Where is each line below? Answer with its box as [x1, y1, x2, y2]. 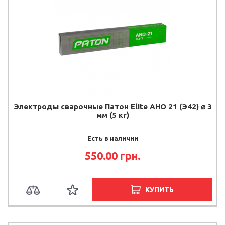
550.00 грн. [85, 149, 140, 162]
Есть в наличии [87, 134, 138, 142]
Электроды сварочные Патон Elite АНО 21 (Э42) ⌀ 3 [13, 102, 212, 111]
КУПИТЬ [145, 185, 174, 194]
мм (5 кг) [96, 110, 129, 119]
